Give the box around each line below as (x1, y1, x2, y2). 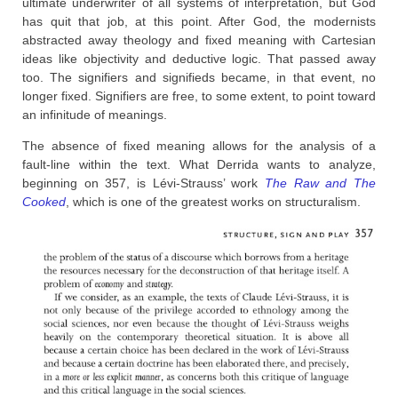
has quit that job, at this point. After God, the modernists (22, 13, 376, 28)
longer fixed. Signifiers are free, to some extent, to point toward (22, 88, 376, 103)
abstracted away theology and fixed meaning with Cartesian (22, 32, 376, 47)
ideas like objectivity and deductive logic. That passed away (22, 51, 376, 66)
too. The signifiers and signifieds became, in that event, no (22, 69, 376, 84)
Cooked (22, 194, 66, 209)
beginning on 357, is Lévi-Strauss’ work (22, 175, 265, 190)
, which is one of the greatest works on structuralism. (66, 194, 361, 209)
